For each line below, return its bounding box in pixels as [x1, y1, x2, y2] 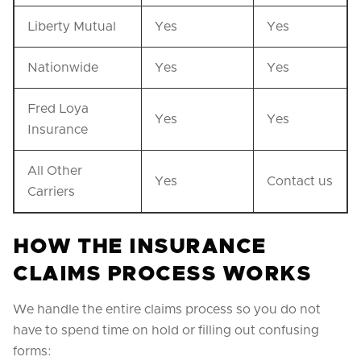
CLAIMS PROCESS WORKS [13, 263, 312, 284]
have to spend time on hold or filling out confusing [13, 324, 319, 337]
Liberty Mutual [27, 20, 116, 33]
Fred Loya [27, 102, 89, 115]
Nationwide [27, 61, 98, 74]
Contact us [267, 175, 333, 188]
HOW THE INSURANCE [13, 236, 267, 257]
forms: [13, 345, 52, 358]
